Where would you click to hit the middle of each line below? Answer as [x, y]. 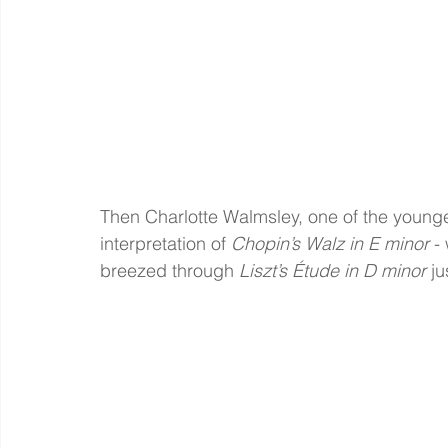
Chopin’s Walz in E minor [330, 244]
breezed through [169, 271]
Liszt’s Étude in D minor [332, 271]
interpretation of [165, 244]
